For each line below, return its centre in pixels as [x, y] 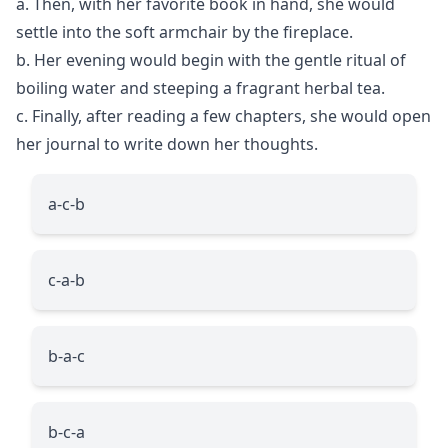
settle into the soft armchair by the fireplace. [184, 31]
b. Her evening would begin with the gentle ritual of [211, 59]
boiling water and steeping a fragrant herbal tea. [200, 87]
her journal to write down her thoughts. [167, 143]
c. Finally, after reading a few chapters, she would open [223, 115]
